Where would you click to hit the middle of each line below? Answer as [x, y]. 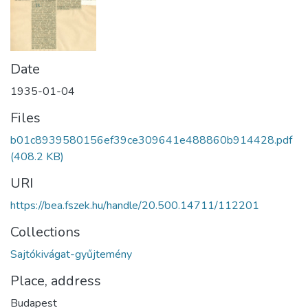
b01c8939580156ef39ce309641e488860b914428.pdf [151, 140]
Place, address [56, 281]
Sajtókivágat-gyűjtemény [71, 254]
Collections [45, 232]
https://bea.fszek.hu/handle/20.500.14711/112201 [135, 206]
